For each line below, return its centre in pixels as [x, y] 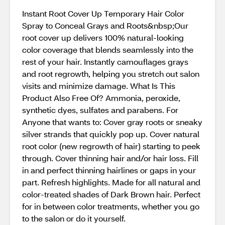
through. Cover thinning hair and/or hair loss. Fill [110, 158]
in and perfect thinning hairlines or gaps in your [109, 170]
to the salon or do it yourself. [74, 218]
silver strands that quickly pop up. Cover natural [111, 134]
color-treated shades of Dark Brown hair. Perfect [111, 194]
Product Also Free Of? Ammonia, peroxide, [101, 98]
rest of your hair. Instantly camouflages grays [105, 62]
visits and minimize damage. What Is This [99, 86]
